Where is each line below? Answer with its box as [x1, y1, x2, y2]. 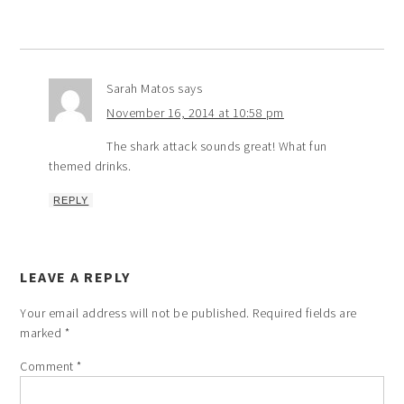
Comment [20, 358, 78, 375]
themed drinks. [49, 158, 132, 175]
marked [20, 325, 65, 342]
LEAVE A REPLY [20, 268, 131, 287]
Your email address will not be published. [20, 305, 250, 322]
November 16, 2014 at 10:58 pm [106, 105, 284, 122]
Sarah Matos [106, 80, 175, 97]
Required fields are [252, 305, 357, 322]
